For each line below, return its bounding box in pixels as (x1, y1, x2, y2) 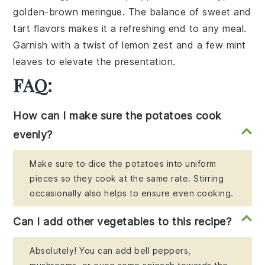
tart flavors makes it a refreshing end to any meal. (13, 22, 247, 34)
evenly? (13, 128, 53, 141)
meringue (81, 5, 122, 18)
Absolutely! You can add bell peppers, (30, 245, 191, 256)
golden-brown (13, 5, 82, 18)
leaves (13, 55, 43, 67)
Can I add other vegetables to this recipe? (13, 215, 232, 228)
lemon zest (122, 38, 173, 51)
